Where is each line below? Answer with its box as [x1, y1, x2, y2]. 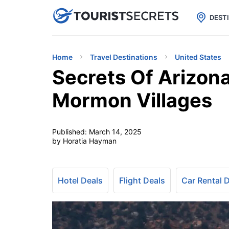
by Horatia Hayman [52, 136, 117, 145]
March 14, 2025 [89, 127, 142, 136]
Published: [52, 127, 89, 136]
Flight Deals [119, 175, 165, 186]
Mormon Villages [52, 88, 212, 112]
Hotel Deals [58, 175, 103, 186]
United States [175, 53, 221, 61]
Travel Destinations [90, 53, 157, 61]
